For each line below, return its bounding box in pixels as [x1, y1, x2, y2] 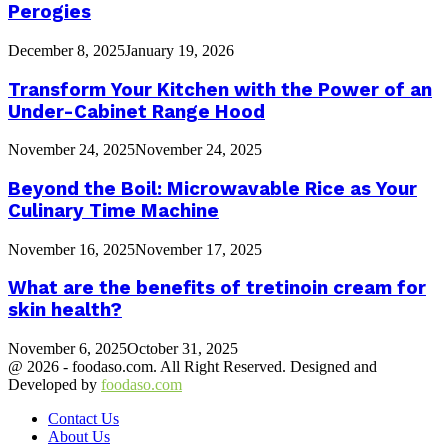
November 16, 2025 [8, 240, 135, 258]
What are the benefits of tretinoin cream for [8, 277, 426, 300]
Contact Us [48, 410, 119, 428]
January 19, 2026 [125, 41, 234, 59]
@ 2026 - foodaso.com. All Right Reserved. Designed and [8, 358, 377, 376]
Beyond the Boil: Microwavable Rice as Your [8, 178, 417, 200]
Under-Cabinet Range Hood [8, 100, 265, 123]
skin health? [8, 299, 122, 322]
